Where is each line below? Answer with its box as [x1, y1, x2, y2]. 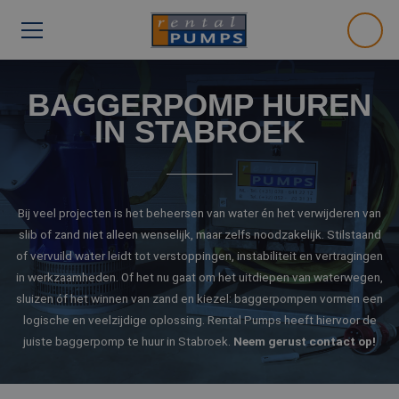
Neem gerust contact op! [233, 334, 376, 348]
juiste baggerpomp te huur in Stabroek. [23, 334, 233, 348]
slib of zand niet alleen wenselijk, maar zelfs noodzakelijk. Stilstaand [18, 227, 381, 241]
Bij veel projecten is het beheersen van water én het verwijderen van [18, 206, 381, 220]
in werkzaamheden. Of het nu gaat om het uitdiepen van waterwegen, [16, 270, 383, 284]
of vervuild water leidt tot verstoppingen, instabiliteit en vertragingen [16, 248, 383, 263]
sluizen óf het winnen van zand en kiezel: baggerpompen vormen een [16, 291, 383, 305]
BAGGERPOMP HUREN [28, 87, 371, 122]
